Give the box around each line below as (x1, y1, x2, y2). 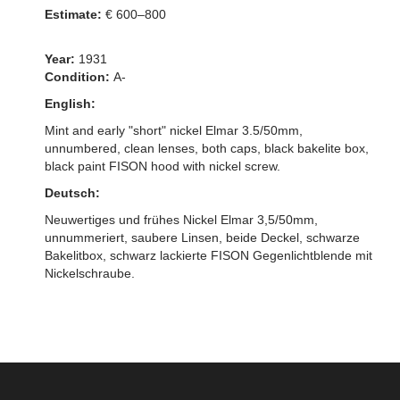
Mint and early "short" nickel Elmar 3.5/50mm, (45, 123, 303, 138)
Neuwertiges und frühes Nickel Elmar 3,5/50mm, (45, 212, 318, 228)
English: (45, 96, 96, 112)
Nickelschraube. (45, 266, 135, 281)
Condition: (45, 70, 113, 85)
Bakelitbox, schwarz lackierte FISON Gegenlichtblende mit (45, 248, 372, 263)
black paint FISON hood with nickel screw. (45, 159, 280, 174)
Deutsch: (45, 186, 100, 201)
